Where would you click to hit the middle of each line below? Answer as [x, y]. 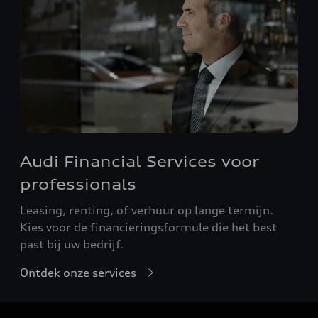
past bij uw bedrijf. [72, 244]
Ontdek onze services [78, 272]
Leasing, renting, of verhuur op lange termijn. [147, 210]
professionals [78, 184]
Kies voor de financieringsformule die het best [148, 227]
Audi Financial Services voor [139, 161]
